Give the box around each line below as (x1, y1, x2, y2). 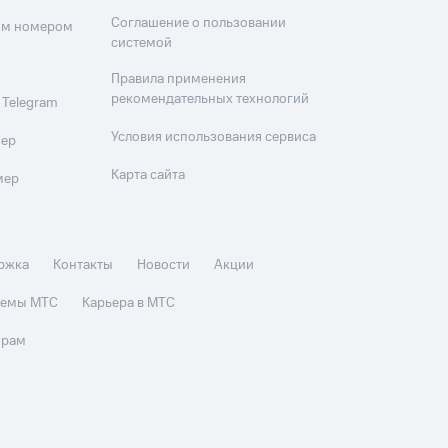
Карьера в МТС (82, 293, 176, 313)
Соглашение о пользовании (111, 13, 287, 33)
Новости (137, 255, 191, 275)
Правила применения (111, 69, 247, 89)
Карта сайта (111, 165, 186, 185)
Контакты (53, 255, 114, 275)
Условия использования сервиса (111, 127, 317, 147)
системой (111, 33, 173, 53)
